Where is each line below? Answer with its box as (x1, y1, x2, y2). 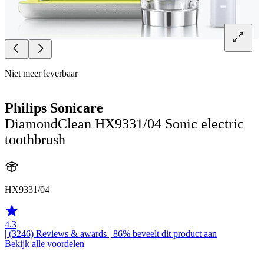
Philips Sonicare (5, 100, 103, 116)
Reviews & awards (36, 229, 107, 239)
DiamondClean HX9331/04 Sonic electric (5, 116, 244, 132)
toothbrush (5, 132, 65, 148)
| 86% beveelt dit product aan (107, 229, 217, 239)
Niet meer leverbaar (5, 68, 78, 79)
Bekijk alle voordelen (5, 239, 84, 249)
